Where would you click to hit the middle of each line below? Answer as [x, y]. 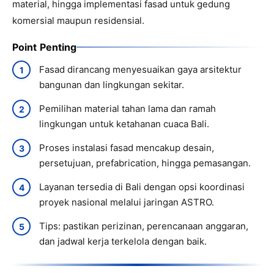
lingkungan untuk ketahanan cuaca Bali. [124, 124]
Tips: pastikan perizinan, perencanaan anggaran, [144, 226]
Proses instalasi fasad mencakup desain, [127, 148]
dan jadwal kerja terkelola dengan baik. [123, 241]
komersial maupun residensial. [78, 20]
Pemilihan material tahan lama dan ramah [128, 109]
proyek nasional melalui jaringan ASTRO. [127, 202]
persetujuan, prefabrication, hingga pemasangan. [145, 163]
